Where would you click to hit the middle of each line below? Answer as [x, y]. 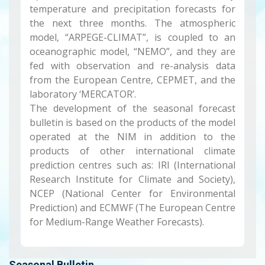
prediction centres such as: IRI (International [132, 165]
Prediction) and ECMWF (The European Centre [132, 208]
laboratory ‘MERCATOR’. [83, 94]
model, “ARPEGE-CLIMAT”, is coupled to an [132, 38]
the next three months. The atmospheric [132, 23]
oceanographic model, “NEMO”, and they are [132, 52]
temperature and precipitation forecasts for [132, 9]
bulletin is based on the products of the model [132, 123]
